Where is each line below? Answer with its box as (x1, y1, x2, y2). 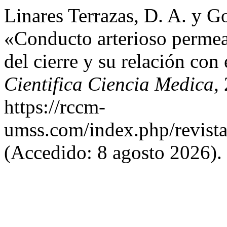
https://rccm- (4, 96, 105, 118)
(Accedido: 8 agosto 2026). (4, 141, 222, 163)
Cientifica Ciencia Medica (4, 73, 214, 95)
